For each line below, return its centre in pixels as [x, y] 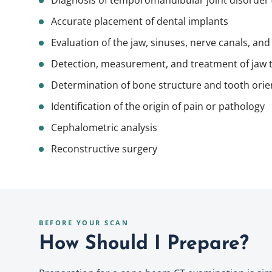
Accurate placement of [104, 21]
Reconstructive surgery [104, 149]
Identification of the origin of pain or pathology [158, 106]
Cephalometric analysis [104, 127]
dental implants [192, 21]
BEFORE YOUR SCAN [84, 223]
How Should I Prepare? [144, 244]
